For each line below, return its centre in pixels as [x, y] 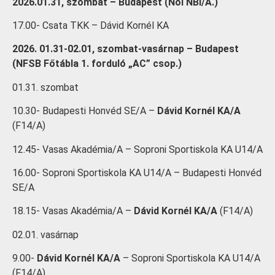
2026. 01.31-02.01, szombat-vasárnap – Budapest [126, 49]
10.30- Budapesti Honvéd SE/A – [85, 111]
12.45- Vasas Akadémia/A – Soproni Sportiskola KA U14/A [137, 149]
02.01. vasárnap [45, 234]
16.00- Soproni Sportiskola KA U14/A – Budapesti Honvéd [137, 172]
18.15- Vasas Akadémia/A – [73, 211]
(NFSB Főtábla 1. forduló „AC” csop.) [97, 64]
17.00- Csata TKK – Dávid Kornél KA [91, 25]
